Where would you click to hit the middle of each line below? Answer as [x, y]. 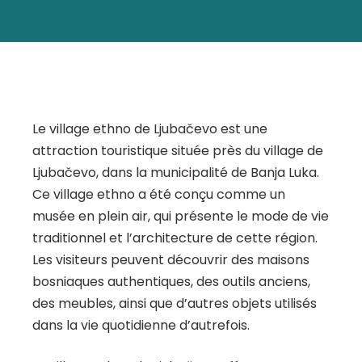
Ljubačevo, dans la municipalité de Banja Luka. [176, 173]
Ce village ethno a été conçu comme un [159, 195]
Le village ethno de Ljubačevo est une [150, 129]
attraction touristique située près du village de [178, 151]
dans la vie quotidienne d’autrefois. [141, 326]
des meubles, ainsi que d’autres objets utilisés [175, 304]
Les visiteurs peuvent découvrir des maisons [171, 260]
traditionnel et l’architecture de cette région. [175, 238]
